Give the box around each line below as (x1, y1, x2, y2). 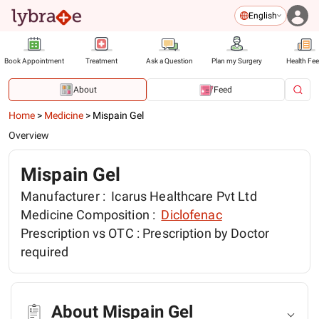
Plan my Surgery (211, 57, 262, 65)
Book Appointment (4, 57, 64, 65)
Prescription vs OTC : (21, 226, 143, 241)
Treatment (85, 57, 117, 65)
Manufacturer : (21, 189, 109, 204)
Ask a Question (145, 57, 193, 65)
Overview (9, 130, 49, 141)
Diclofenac (161, 207, 222, 222)
